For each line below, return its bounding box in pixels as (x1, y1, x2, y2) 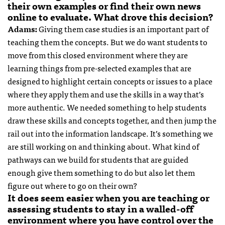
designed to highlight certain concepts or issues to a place (8, 74, 212, 88)
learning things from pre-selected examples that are (8, 61, 191, 75)
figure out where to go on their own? (8, 179, 137, 192)
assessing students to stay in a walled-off (8, 201, 193, 216)
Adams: (8, 22, 37, 36)
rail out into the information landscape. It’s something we (8, 127, 213, 140)
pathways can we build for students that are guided (8, 153, 188, 166)
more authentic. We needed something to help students (8, 100, 206, 114)
